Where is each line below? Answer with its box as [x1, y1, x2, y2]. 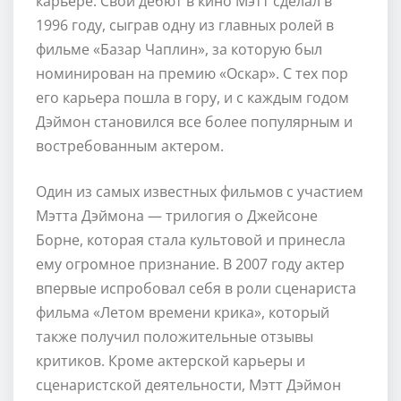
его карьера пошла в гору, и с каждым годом [36, 87, 349, 107]
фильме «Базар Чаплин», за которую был [36, 38, 322, 59]
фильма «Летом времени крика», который [36, 302, 329, 322]
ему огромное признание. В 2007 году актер [36, 253, 345, 274]
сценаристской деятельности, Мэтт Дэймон [36, 374, 341, 395]
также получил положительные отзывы [36, 326, 313, 346]
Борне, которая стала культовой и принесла [36, 229, 346, 250]
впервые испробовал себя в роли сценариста [36, 277, 356, 298]
